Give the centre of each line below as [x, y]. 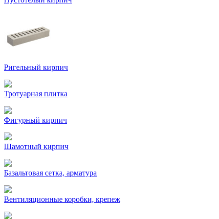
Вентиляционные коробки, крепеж [62, 199]
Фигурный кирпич [35, 120]
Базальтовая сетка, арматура [50, 173]
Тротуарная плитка [36, 94]
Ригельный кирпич [36, 67]
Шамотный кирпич [36, 146]
